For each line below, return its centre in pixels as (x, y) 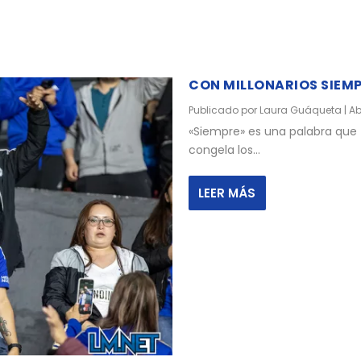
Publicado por (224, 110)
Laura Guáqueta (301, 110)
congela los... (224, 150)
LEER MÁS (227, 193)
